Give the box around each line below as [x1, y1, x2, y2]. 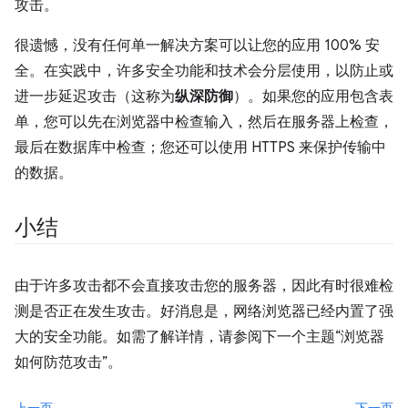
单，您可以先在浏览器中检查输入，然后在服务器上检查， [15, 112, 393, 131]
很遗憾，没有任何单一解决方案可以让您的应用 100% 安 [15, 36, 380, 55]
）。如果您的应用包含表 [233, 87, 393, 106]
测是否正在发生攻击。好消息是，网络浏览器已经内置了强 [15, 301, 393, 321]
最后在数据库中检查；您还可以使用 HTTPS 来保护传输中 [15, 138, 386, 157]
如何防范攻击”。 [15, 352, 122, 372]
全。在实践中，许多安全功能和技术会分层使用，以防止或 [15, 61, 393, 80]
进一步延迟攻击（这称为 [15, 87, 175, 106]
